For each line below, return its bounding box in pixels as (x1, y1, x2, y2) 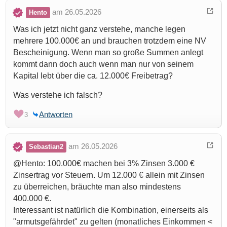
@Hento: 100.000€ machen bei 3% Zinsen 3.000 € (13, 159, 195, 168)
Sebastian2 (29, 143, 63, 151)
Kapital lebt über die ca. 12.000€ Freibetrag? (13, 71, 173, 81)
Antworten (39, 110, 72, 119)
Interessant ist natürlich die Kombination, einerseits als (13, 206, 208, 215)
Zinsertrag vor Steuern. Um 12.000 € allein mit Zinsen (13, 171, 205, 180)
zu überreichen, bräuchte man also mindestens (13, 182, 181, 192)
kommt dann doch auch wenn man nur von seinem (13, 60, 194, 69)
